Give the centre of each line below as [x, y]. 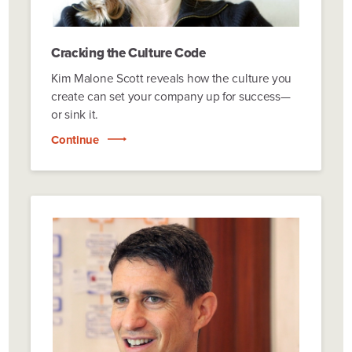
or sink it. [75, 114]
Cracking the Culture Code [128, 53]
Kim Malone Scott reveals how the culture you [172, 78]
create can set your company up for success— [171, 96]
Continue [75, 139]
